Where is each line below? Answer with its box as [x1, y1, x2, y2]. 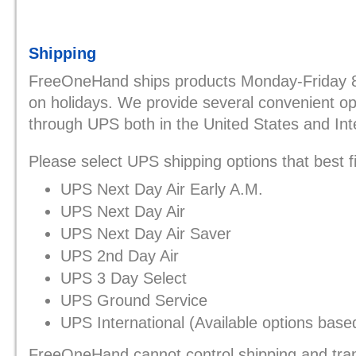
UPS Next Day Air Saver [60, 225, 231, 242]
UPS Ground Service [60, 292, 207, 309]
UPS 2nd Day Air [60, 247, 179, 265]
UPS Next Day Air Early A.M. [60, 180, 263, 198]
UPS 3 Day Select [60, 269, 187, 287]
